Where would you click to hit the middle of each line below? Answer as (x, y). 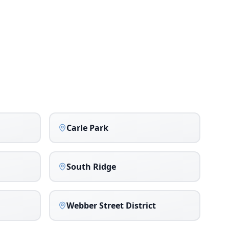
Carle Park (87, 128)
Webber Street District (111, 205)
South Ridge (91, 167)
